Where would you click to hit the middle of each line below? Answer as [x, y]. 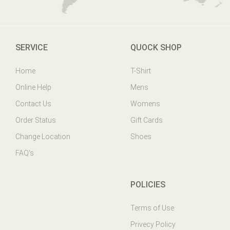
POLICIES [148, 185]
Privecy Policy [153, 224]
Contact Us [33, 104]
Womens [145, 104]
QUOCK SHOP [156, 47]
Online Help [33, 87]
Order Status [36, 120]
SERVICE [32, 47]
